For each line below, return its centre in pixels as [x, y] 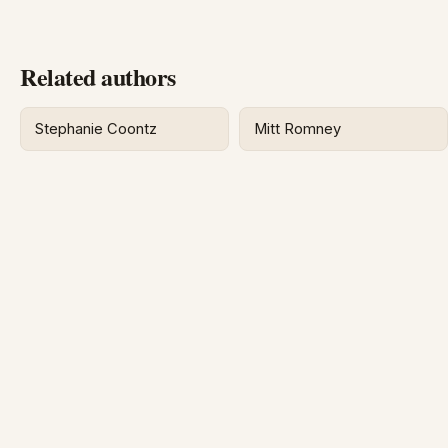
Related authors [98, 77]
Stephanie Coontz [96, 128]
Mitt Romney [298, 128]
